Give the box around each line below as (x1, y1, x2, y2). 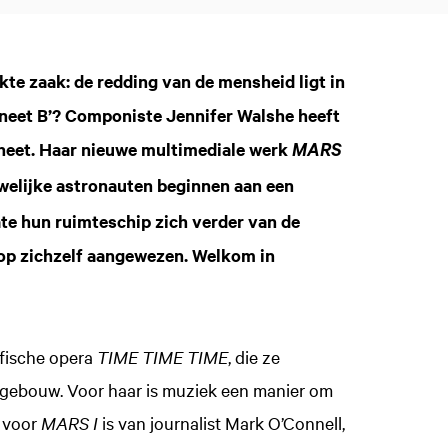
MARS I (40, 410, 102, 434)
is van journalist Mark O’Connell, (101, 410, 345, 434)
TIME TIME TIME (96, 344, 228, 368)
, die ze (227, 344, 280, 368)
